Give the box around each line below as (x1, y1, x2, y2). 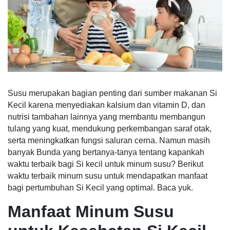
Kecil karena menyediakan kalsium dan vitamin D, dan (8, 100, 205, 109)
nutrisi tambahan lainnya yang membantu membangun (8, 112, 205, 121)
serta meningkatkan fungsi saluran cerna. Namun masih (8, 136, 210, 145)
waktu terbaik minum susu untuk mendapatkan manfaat (8, 171, 207, 180)
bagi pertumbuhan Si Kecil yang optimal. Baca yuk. (8, 183, 193, 192)
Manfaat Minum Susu (8, 202, 174, 221)
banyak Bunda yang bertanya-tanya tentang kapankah (8, 147, 204, 157)
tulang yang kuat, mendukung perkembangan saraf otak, (8, 124, 212, 133)
